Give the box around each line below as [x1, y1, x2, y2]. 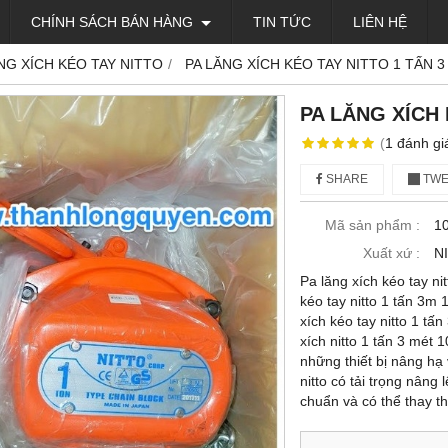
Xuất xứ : [363, 245, 420, 261]
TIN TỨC [253, 14, 311, 30]
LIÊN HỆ [353, 14, 407, 30]
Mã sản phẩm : [325, 217, 420, 233]
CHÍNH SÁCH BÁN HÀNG [31, 14, 197, 30]
